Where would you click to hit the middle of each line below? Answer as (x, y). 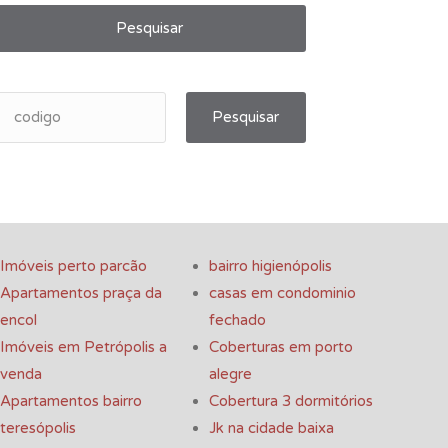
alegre (230, 374)
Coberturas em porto (281, 347)
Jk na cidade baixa (271, 428)
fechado (237, 320)
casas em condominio (282, 293)
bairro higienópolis (270, 266)
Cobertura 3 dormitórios (291, 401)
